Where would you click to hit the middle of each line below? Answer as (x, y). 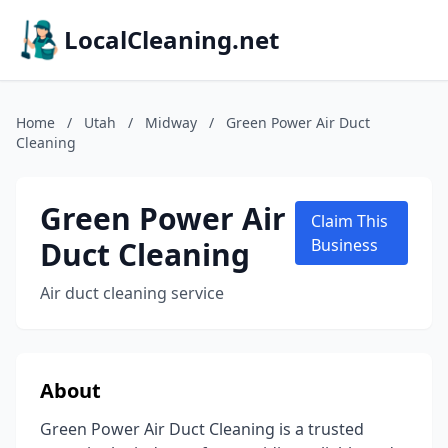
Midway (171, 122)
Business (344, 245)
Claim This (349, 221)
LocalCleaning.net (171, 39)
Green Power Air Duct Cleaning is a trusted (202, 429)
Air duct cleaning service (132, 293)
